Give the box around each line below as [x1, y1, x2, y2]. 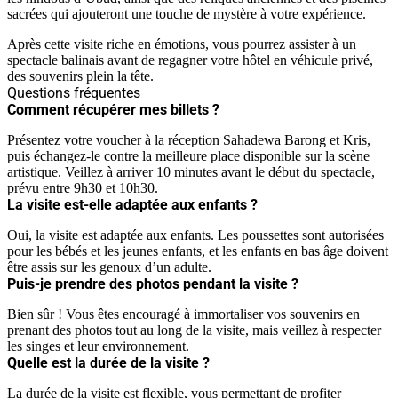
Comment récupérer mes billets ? [7, 100, 219, 118]
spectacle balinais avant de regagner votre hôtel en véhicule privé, [7, 52, 373, 68]
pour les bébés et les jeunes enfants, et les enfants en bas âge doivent [7, 243, 388, 259]
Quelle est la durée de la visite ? [7, 354, 210, 371]
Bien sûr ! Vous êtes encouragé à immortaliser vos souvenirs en [7, 306, 360, 322]
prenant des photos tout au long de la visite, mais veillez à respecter [7, 322, 381, 338]
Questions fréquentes [7, 84, 140, 101]
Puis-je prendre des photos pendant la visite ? [7, 275, 298, 292]
